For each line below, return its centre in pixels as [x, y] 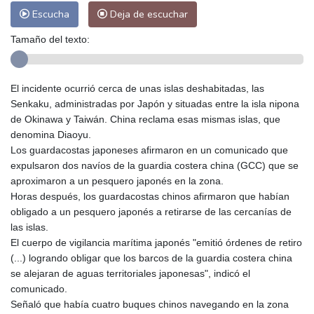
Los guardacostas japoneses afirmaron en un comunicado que [149, 150]
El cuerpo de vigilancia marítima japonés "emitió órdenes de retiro [156, 242]
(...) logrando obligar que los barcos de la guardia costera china [151, 258]
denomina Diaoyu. [51, 134]
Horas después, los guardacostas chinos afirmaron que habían [150, 196]
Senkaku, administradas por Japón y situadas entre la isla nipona [155, 103]
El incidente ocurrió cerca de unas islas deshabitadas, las [137, 88]
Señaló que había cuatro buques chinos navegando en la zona [150, 304]
